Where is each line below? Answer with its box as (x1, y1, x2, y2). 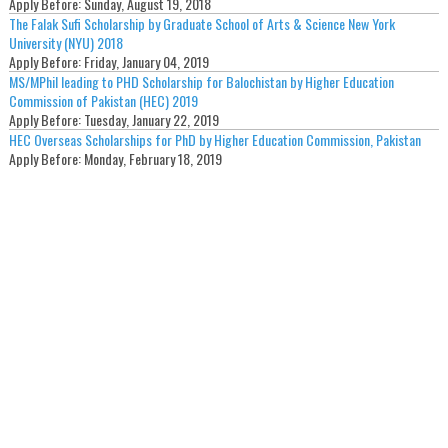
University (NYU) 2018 (8, 32, 123, 54)
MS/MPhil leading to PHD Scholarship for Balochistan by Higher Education (8, 71, 394, 93)
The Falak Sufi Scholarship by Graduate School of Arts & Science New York (8, 13, 395, 35)
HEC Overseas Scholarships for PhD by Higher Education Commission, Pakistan (8, 129, 421, 151)
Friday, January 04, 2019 (83, 51, 209, 73)
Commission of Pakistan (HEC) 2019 (8, 90, 198, 112)
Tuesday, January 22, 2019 (83, 109, 219, 131)
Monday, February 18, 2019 (83, 148, 222, 170)
